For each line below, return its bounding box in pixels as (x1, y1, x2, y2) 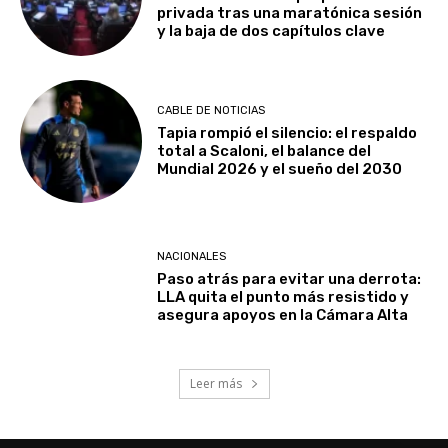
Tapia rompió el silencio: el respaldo (157, 123, 418, 142)
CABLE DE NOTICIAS (157, 103, 266, 117)
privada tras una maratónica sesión (157, 4, 423, 23)
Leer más (189, 374, 245, 392)
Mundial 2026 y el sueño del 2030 (157, 159, 403, 178)
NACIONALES (157, 250, 227, 264)
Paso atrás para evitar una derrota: (157, 270, 422, 289)
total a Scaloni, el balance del (157, 141, 372, 160)
